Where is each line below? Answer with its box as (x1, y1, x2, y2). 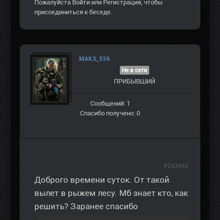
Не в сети (122, 67, 147, 74)
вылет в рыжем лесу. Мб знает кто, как (34, 188, 188, 198)
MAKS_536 (79, 55, 110, 63)
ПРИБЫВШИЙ (114, 78, 155, 85)
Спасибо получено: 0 (80, 110, 140, 117)
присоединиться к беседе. (34, 8, 112, 16)
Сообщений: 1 (90, 100, 130, 108)
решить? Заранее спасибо (34, 201, 138, 212)
